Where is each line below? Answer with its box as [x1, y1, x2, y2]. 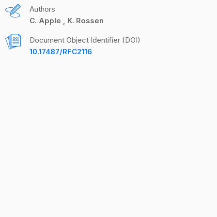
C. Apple [30, 16, 63, 25]
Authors [30, 4, 55, 14]
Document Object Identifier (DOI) [30, 35, 140, 45]
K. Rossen [65, 16, 104, 25]
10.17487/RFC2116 [30, 47, 92, 56]
